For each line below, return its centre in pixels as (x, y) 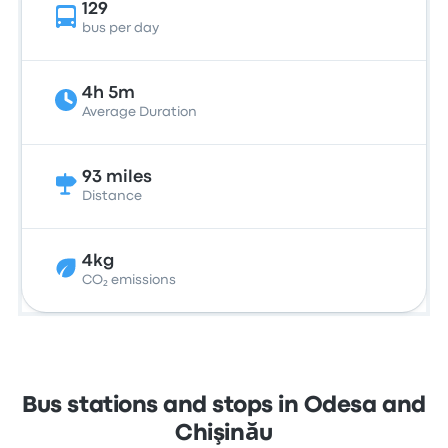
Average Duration (140, 112)
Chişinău (224, 434)
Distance (112, 196)
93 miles (117, 177)
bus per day (121, 28)
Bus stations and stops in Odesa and (224, 406)
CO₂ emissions (129, 280)
